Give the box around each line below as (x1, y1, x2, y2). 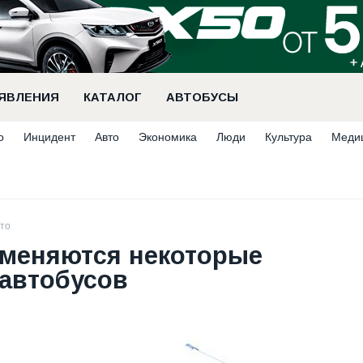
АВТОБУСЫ (166, 91, 238, 104)
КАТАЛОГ (83, 91, 142, 104)
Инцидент (23, 130, 75, 143)
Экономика (139, 130, 197, 143)
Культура (265, 130, 312, 143)
